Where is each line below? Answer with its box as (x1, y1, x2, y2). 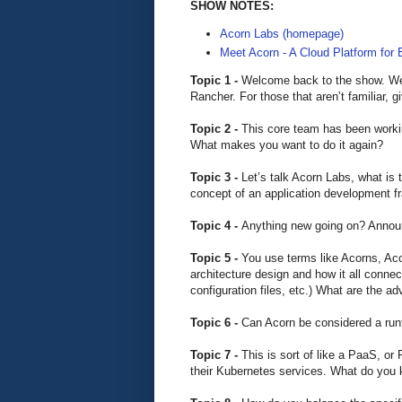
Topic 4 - (190, 219, 241, 233)
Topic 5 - (190, 251, 241, 266)
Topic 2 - (190, 122, 241, 136)
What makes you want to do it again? (190, 138, 383, 153)
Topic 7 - (190, 348, 241, 363)
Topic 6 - (190, 316, 241, 330)
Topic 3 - (190, 170, 241, 185)
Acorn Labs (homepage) (220, 26, 344, 40)
